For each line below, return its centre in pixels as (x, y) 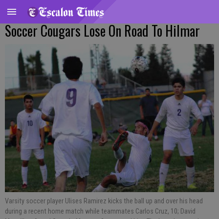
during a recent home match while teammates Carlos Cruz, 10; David (100, 211)
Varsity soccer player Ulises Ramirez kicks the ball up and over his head (104, 201)
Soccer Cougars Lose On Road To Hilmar (102, 31)
